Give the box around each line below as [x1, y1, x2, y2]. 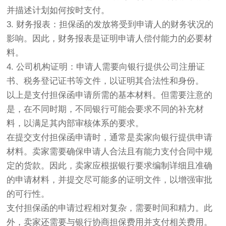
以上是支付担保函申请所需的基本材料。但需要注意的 [7, 90, 213, 100]
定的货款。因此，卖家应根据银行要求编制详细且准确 [7, 160, 213, 171]
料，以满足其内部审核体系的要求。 [7, 118, 144, 128]
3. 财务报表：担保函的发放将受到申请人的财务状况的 [7, 19, 214, 29]
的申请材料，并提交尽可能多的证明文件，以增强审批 [7, 175, 213, 185]
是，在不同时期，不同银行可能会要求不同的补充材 [7, 104, 204, 114]
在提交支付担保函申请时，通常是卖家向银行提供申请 [7, 132, 213, 142]
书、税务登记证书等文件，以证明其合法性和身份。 [7, 76, 204, 86]
